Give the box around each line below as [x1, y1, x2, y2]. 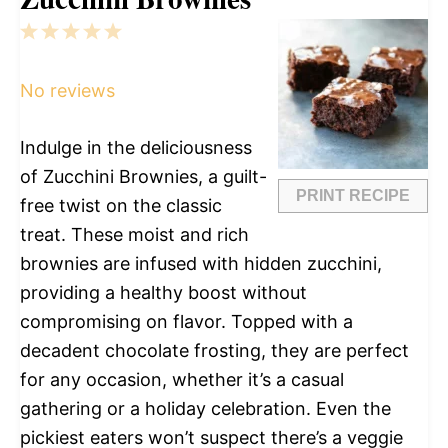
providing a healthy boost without [20, 281, 307, 303]
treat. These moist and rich [20, 223, 249, 245]
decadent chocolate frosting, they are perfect [20, 339, 409, 361]
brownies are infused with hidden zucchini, [20, 252, 382, 274]
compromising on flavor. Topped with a [20, 310, 353, 332]
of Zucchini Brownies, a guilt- [20, 165, 267, 187]
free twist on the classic [20, 194, 222, 216]
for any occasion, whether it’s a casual [20, 368, 344, 390]
